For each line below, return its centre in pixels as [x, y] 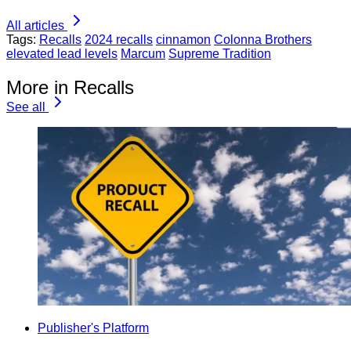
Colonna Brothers [263, 40]
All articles [35, 26]
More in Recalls [70, 87]
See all [26, 107]
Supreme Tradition [220, 54]
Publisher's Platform [93, 327]
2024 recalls [119, 40]
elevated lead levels [62, 54]
